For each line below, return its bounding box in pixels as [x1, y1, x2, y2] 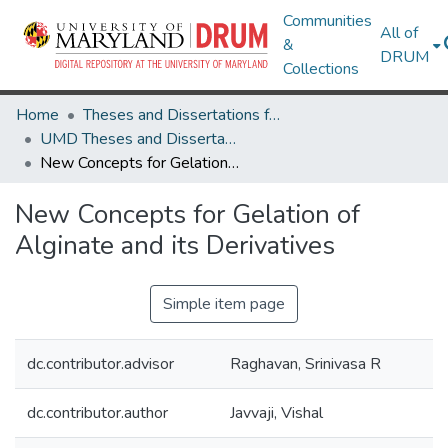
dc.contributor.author [27, 402, 168, 424]
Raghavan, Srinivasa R [230, 353, 381, 375]
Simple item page [163, 293, 285, 315]
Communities [283, 10, 373, 32]
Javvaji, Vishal [230, 402, 323, 424]
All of [380, 22, 419, 44]
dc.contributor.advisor [27, 353, 174, 375]
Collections [283, 58, 360, 80]
